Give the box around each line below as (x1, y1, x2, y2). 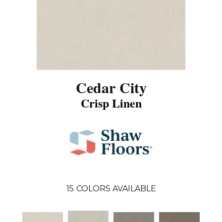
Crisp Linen (80, 94, 142, 111)
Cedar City (75, 76, 147, 98)
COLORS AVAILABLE (76, 183, 156, 193)
